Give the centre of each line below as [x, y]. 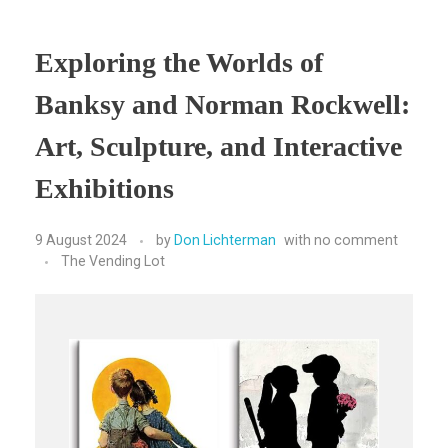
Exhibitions [104, 188]
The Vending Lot [113, 261]
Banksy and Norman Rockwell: [222, 104]
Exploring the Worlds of [179, 62]
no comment [356, 240]
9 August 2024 [81, 240]
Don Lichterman [225, 240]
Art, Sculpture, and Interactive [218, 146]
